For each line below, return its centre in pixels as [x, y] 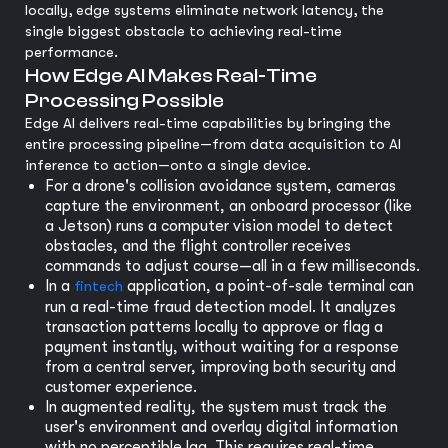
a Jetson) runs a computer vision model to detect [219, 226]
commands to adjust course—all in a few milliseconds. [232, 266]
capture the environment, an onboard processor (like [228, 206]
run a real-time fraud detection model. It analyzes [220, 307]
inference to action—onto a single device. [168, 165]
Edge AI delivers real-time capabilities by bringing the [208, 123]
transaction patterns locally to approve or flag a [214, 327]
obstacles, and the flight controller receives [198, 246]
